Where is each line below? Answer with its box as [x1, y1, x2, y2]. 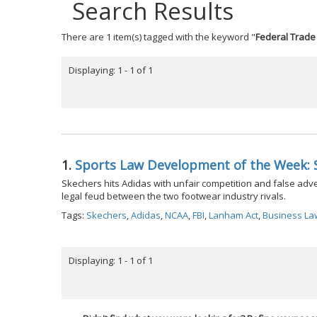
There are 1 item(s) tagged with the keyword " [62, 30, 255, 43]
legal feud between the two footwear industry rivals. [62, 190, 286, 203]
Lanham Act [209, 209, 258, 222]
